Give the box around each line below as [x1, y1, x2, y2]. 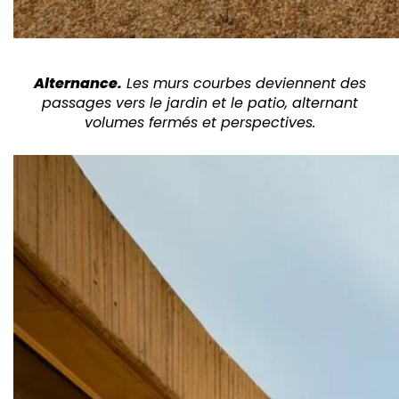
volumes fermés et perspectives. [84, 112, 315, 133]
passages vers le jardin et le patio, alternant [41, 93, 358, 113]
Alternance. [33, 73, 122, 94]
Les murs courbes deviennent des [121, 73, 366, 94]
